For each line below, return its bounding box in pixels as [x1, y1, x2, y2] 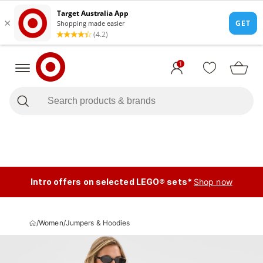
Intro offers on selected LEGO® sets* [31, 177, 192, 187]
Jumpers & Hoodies [65, 218, 130, 227]
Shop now [193, 177, 232, 187]
